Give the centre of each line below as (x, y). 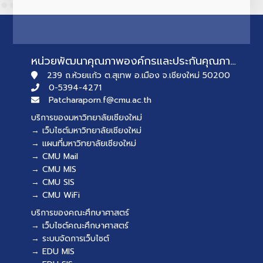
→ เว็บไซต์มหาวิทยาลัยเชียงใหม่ (87, 130)
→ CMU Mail (55, 156)
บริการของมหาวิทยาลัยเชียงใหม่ (87, 117)
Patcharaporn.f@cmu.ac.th (100, 100)
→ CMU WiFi (56, 195)
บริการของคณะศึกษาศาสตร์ (80, 213)
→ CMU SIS (53, 182)
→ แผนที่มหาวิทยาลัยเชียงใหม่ (84, 143)
